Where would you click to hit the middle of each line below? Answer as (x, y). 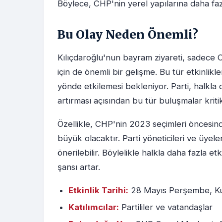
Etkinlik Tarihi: (98, 191)
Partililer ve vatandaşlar (166, 207)
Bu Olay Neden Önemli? (128, 35)
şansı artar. (79, 167)
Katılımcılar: (94, 207)
